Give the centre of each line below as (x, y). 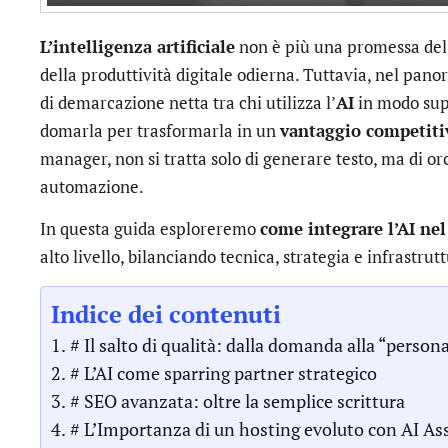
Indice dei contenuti (166, 313)
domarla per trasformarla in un (160, 131)
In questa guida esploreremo (150, 229)
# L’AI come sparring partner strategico (223, 372)
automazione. (92, 187)
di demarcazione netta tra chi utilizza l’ (188, 103)
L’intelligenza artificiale (137, 47)
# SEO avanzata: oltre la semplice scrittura (237, 400)
